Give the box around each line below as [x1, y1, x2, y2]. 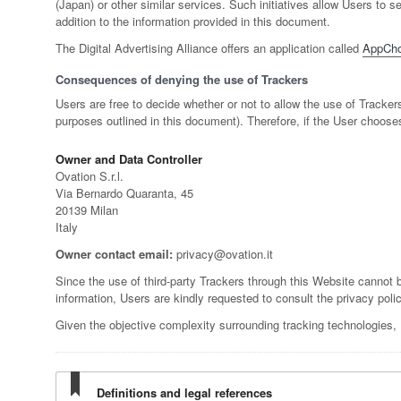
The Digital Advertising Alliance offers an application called [55, 39, 363, 57]
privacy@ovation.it [173, 245, 273, 263]
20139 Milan [55, 201, 118, 219]
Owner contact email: [55, 245, 173, 263]
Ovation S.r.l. [55, 167, 124, 185]
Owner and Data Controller [55, 150, 202, 168]
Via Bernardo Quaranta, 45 [55, 184, 193, 202]
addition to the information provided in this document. [55, 13, 330, 30]
